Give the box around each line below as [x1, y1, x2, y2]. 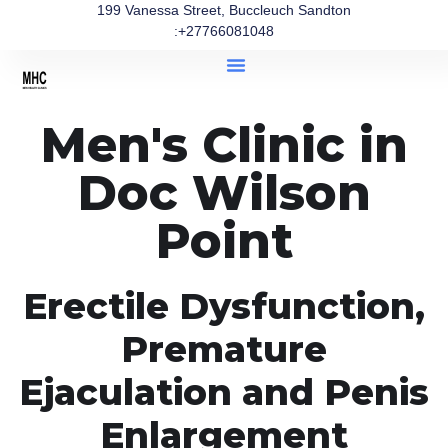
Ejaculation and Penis [19, 370, 429, 414]
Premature [121, 327, 327, 371]
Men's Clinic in [40, 116, 408, 174]
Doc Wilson [77, 164, 371, 222]
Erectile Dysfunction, [23, 284, 425, 328]
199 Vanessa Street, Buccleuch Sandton [97, 2, 351, 18]
